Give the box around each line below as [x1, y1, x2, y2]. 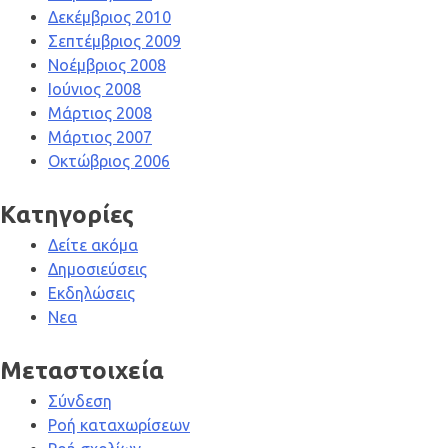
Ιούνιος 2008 [48, 80, 141, 99]
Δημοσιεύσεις [48, 260, 147, 279]
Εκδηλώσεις [48, 284, 135, 303]
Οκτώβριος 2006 [48, 152, 170, 171]
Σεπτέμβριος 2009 [48, 32, 181, 51]
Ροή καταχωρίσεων [48, 416, 190, 435]
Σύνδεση [48, 392, 112, 411]
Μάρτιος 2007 [48, 128, 152, 147]
